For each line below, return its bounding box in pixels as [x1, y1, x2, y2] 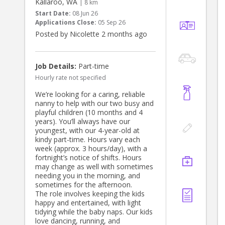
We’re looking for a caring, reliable [35, 89, 145, 99]
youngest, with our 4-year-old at [35, 126, 140, 136]
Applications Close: [35, 18, 96, 27]
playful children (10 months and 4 [35, 107, 143, 118]
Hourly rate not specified [35, 73, 106, 82]
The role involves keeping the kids [35, 189, 145, 199]
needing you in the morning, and [35, 171, 140, 181]
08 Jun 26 [72, 9, 98, 18]
